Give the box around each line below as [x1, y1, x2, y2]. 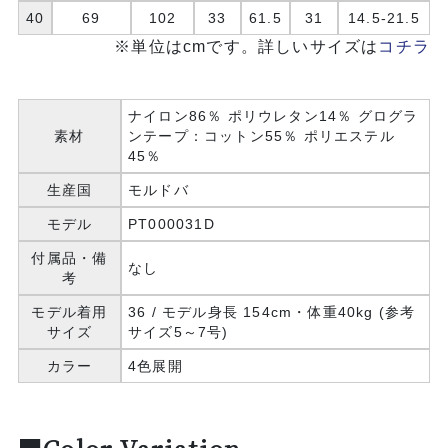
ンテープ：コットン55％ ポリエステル [127, 127, 395, 144]
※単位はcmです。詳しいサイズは [114, 37, 379, 55]
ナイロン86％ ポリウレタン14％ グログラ [127, 107, 419, 124]
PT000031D [127, 215, 215, 232]
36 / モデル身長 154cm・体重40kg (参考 [127, 303, 416, 320]
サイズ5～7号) [127, 323, 229, 340]
